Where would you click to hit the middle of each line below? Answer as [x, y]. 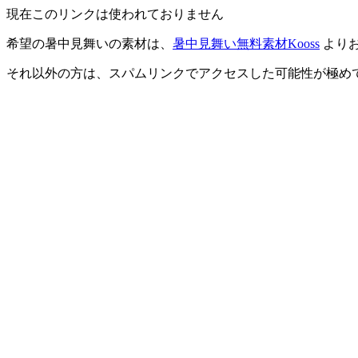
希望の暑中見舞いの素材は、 [89, 44]
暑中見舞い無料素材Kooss [246, 44]
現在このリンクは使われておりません [115, 14]
